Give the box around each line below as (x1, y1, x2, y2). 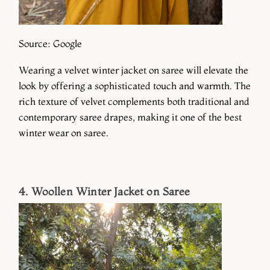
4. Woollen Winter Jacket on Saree (19, 184, 190, 198)
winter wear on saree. (19, 126, 111, 139)
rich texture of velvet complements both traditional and (19, 95, 250, 107)
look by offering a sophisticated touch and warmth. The (19, 79, 251, 92)
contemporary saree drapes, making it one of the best (19, 110, 242, 123)
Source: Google (19, 37, 82, 50)
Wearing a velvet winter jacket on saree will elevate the (19, 63, 248, 76)
